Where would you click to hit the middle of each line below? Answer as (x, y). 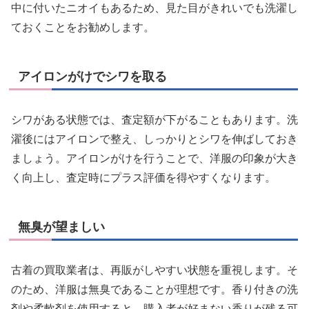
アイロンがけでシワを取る (92, 77)
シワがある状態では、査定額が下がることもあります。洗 (154, 120)
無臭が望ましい (61, 227)
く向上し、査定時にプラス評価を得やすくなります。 (143, 178)
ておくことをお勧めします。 (83, 28)
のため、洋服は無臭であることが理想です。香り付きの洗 (154, 290)
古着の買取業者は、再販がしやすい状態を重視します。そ (154, 270)
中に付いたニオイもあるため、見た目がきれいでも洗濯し (154, 8)
